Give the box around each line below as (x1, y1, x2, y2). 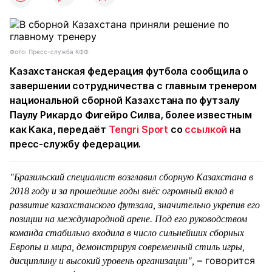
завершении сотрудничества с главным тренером (10, 80, 257, 92)
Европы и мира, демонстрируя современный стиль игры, (10, 242, 245, 252)
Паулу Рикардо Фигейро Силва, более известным (10, 109, 252, 121)
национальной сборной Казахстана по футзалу (10, 94, 240, 106)
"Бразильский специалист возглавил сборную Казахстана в (10, 172, 253, 182)
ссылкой (185, 123, 228, 135)
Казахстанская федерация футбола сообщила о (10, 65, 249, 77)
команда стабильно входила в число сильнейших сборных (10, 228, 244, 238)
